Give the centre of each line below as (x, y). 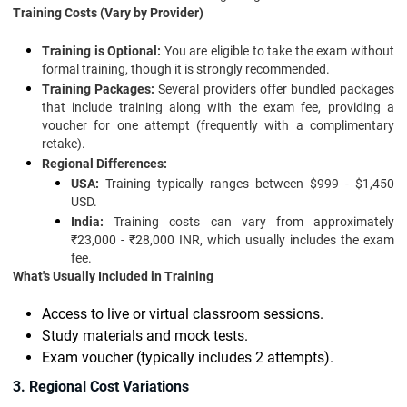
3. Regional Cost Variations (101, 387)
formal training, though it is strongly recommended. (186, 69)
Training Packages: (100, 89)
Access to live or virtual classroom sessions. (183, 314)
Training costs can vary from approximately (249, 222)
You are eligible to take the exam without (279, 51)
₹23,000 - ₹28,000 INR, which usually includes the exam (233, 240)
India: (87, 222)
